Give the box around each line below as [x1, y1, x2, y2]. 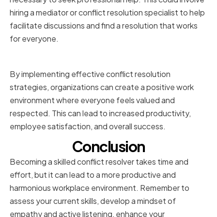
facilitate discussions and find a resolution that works [10, 20, 198, 31]
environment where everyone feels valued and [10, 95, 175, 106]
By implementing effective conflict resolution [10, 69, 170, 79]
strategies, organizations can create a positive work [10, 82, 194, 93]
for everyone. [10, 33, 59, 44]
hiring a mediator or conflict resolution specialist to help [10, 7, 205, 18]
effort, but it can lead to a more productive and [10, 170, 176, 180]
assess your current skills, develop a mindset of [10, 196, 176, 206]
